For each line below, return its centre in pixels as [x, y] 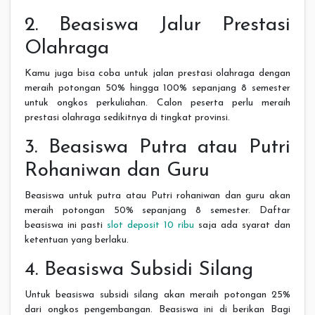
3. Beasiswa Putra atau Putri [157, 147]
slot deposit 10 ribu [150, 225]
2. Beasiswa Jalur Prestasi [157, 25]
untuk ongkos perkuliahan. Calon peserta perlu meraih [157, 103]
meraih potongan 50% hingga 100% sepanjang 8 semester [157, 88]
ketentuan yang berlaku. [77, 240]
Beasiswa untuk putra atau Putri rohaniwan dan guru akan [157, 195]
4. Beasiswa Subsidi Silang [139, 270]
